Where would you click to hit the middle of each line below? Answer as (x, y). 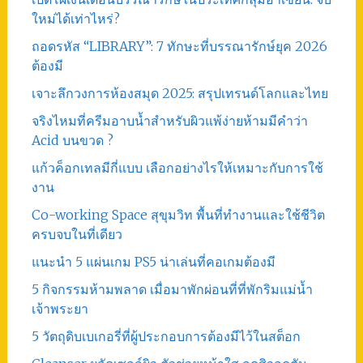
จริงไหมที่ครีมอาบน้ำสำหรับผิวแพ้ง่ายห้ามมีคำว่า (169, 120)
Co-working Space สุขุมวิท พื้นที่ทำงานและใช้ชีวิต (178, 214)
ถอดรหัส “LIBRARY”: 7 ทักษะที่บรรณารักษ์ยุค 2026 (179, 46)
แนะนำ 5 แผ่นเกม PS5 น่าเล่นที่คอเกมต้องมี (153, 261)
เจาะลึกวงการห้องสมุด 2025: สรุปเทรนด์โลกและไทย (179, 93)
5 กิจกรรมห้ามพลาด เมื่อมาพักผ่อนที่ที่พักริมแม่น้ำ (172, 289)
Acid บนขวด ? (72, 140)
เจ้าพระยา (60, 308)
